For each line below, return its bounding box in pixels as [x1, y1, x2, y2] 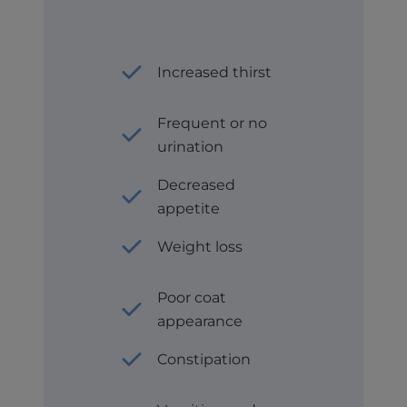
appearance [157, 312, 243, 330]
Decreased [157, 175, 236, 194]
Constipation [157, 350, 252, 368]
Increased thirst [157, 63, 273, 81]
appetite [157, 199, 221, 217]
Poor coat [157, 288, 227, 306]
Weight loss [157, 237, 243, 255]
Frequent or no [157, 114, 268, 132]
